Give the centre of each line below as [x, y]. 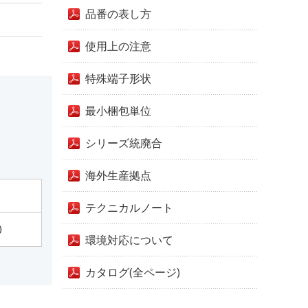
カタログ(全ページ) [133, 272]
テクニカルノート [129, 208]
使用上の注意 [118, 46]
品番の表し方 [118, 14]
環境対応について [129, 240]
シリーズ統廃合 [124, 143]
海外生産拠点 [118, 175]
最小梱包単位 [118, 111]
